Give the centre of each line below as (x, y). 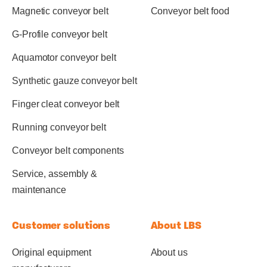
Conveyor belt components (68, 150)
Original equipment (52, 252)
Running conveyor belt (59, 127)
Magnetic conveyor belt (60, 11)
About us (169, 252)
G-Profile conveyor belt (60, 34)
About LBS (176, 225)
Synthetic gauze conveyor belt (75, 80)
